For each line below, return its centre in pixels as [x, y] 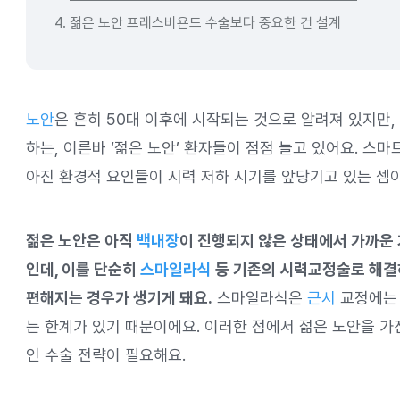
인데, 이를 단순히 [83, 269]
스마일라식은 [260, 298]
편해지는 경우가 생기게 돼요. [119, 298]
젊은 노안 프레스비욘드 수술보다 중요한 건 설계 [205, 23]
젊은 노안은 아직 [81, 241]
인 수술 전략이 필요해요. [106, 355]
